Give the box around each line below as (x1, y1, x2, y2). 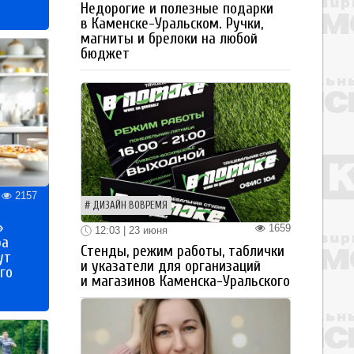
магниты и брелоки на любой (81, 29, 258, 47)
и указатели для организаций (81, 258, 261, 276)
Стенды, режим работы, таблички (81, 243, 284, 261)
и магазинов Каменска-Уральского (81, 273, 290, 291)
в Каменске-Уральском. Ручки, (81, 14, 263, 32)
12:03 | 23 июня (92, 224, 168, 236)
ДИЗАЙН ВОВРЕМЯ (92, 199, 168, 211)
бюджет (81, 44, 130, 62)
